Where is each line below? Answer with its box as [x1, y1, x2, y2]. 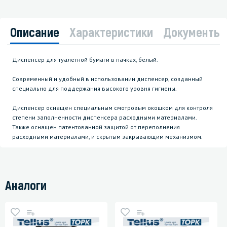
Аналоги [5, 177, 47, 193]
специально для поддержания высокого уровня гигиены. [12, 85, 177, 93]
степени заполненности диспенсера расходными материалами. [12, 113, 197, 122]
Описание [10, 24, 59, 40]
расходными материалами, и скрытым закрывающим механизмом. [12, 133, 203, 141]
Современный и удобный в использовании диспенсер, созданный [12, 75, 203, 83]
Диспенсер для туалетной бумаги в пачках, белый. [12, 56, 158, 64]
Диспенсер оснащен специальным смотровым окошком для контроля [12, 104, 213, 112]
